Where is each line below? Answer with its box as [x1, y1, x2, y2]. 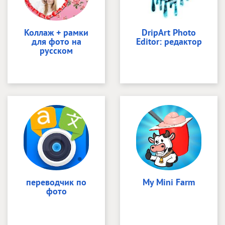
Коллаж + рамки [24, 26, 88, 38]
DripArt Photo [142, 26, 196, 38]
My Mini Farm [143, 176, 195, 188]
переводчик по [26, 176, 86, 188]
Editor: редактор [136, 35, 202, 47]
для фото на [31, 35, 81, 47]
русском [40, 44, 73, 56]
